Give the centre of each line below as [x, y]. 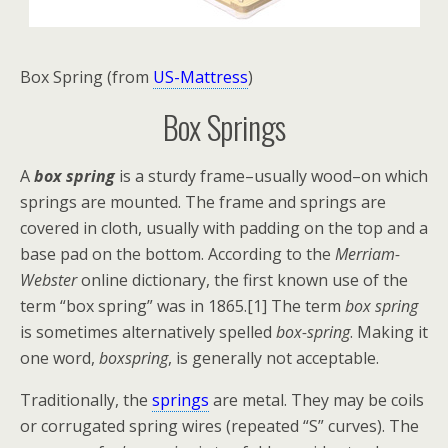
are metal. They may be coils [316, 400]
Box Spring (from [86, 77]
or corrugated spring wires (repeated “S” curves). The [219, 426]
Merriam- [367, 254]
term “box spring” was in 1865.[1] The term [182, 306]
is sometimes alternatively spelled [148, 332]
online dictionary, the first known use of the [242, 280]
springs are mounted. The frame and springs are [203, 202]
